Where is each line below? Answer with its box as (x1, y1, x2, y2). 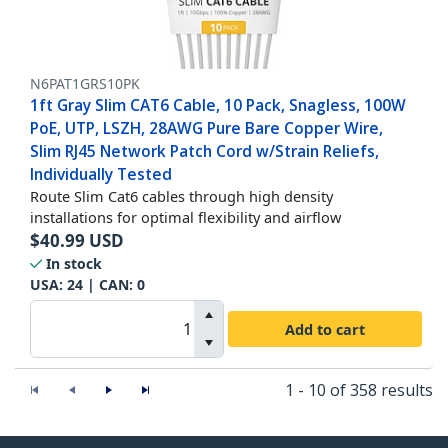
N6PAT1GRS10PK (30, 74, 140, 94)
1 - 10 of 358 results (285, 379, 433, 402)
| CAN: (83, 275, 137, 295)
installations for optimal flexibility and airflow (30, 207, 341, 228)
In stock (46, 254, 102, 274)
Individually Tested (30, 163, 172, 186)
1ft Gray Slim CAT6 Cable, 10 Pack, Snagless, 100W (30, 94, 406, 117)
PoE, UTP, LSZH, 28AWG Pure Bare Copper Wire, (30, 117, 383, 140)
